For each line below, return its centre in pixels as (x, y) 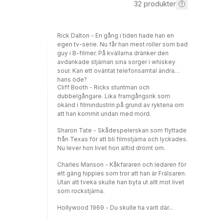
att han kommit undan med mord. (104, 114)
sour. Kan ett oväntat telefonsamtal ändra (116, 71)
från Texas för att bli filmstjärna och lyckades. (122, 139)
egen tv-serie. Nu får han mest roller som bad (122, 44)
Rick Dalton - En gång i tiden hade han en (116, 35)
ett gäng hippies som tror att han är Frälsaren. (122, 173)
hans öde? (73, 79)
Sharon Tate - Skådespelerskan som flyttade (122, 130)
